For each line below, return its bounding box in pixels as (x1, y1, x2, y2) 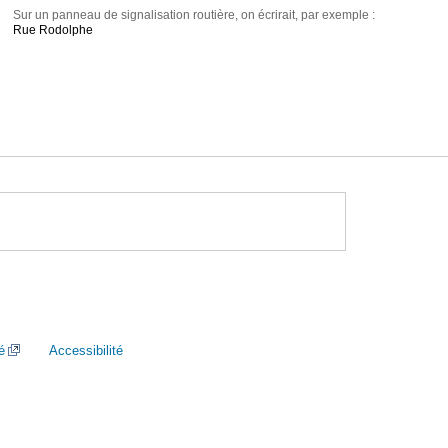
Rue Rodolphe (13, 23, 94, 38)
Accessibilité (49, 343, 123, 358)
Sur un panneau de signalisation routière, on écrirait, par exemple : (13, 8, 376, 23)
